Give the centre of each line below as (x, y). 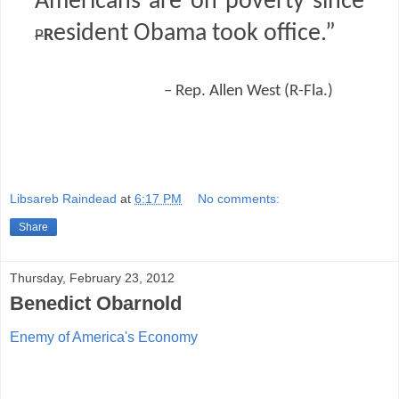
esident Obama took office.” (195, 33)
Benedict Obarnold (96, 303)
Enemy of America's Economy (104, 338)
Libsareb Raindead (63, 198)
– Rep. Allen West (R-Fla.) (249, 91)
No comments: (239, 198)
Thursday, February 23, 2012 (92, 277)
